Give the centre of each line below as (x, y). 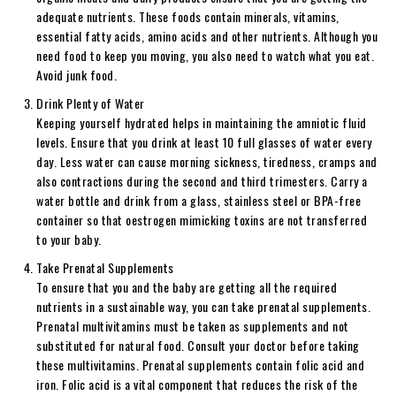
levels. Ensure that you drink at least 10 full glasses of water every (204, 141)
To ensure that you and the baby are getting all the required (187, 286)
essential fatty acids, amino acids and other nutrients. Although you (207, 35)
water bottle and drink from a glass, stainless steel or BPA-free (198, 200)
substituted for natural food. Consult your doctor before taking (198, 345)
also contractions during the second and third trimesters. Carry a (202, 180)
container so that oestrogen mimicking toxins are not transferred (202, 219)
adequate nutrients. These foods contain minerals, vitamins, (188, 16)
